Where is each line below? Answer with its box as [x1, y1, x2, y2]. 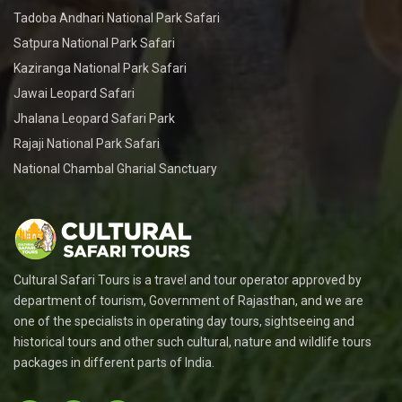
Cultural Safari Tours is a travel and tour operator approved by [13, 273, 362, 288]
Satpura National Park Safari [13, 36, 175, 51]
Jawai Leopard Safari [13, 86, 135, 101]
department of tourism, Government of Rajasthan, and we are [13, 293, 363, 309]
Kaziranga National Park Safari [13, 61, 187, 76]
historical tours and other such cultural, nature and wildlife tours [13, 335, 371, 350]
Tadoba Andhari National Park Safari [13, 11, 220, 26]
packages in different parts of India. [13, 355, 214, 371]
